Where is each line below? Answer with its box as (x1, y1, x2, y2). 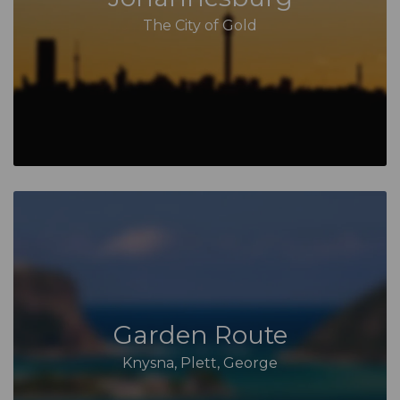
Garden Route (112, 320, 287, 351)
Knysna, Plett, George (122, 354, 278, 372)
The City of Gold (143, 17, 257, 35)
